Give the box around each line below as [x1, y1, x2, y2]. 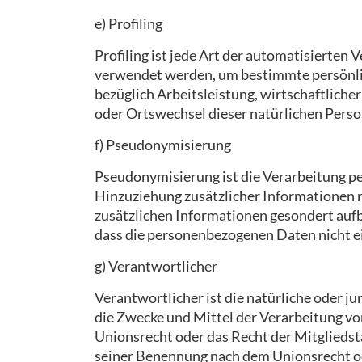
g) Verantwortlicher [95, 257, 217, 275]
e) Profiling [95, 15, 162, 32]
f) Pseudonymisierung [95, 136, 231, 154]
